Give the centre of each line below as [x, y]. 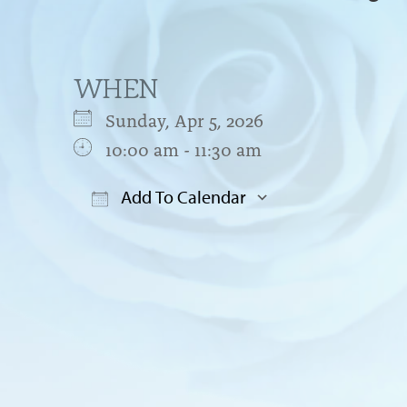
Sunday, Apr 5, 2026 [193, 119]
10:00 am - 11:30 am [183, 148]
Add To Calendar [181, 196]
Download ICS [163, 233]
